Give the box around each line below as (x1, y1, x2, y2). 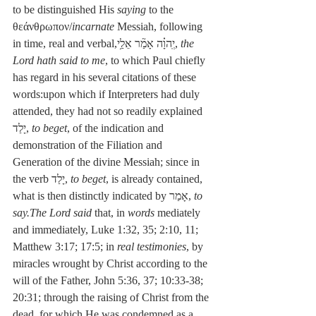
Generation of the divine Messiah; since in (13, 156, 202, 169)
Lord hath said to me (13, 54, 105, 67)
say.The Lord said (13, 207, 92, 219)
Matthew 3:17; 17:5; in (13, 241, 117, 253)
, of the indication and (67, 122, 166, 135)
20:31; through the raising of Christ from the (13, 291, 212, 304)
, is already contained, (106, 173, 205, 186)
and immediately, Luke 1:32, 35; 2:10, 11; (13, 224, 201, 236)
